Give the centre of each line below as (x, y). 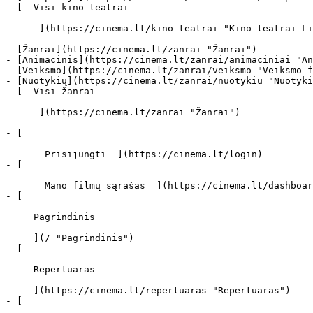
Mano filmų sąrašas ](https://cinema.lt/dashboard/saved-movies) (25, 185)
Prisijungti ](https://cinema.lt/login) (25, 154)
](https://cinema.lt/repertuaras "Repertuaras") (20, 290)
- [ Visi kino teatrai (75, 7)
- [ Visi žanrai (59, 91)
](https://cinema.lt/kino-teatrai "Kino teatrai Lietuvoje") (22, 28)
